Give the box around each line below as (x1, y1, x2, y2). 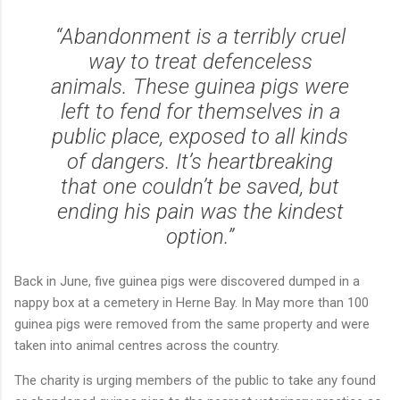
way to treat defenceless (87, 48, 312, 74)
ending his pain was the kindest (56, 198, 344, 224)
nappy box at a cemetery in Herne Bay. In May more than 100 (14, 294, 369, 311)
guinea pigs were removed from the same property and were (14, 315, 370, 332)
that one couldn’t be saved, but (61, 173, 339, 199)
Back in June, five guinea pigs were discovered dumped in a (14, 272, 360, 289)
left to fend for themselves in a (60, 98, 340, 124)
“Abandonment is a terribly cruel (54, 23, 346, 49)
